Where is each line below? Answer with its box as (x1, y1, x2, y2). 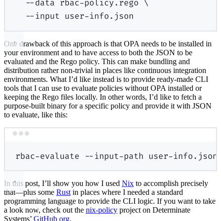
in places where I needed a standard (71, 188, 183, 197)
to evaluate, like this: (4, 110, 68, 119)
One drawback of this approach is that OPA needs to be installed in (4, 39, 212, 48)
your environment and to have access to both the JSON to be (4, 48, 192, 57)
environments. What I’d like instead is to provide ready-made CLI (4, 74, 208, 83)
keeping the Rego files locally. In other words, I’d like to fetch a (4, 92, 202, 101)
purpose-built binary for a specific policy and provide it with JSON (4, 101, 212, 110)
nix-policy (86, 206, 117, 215)
